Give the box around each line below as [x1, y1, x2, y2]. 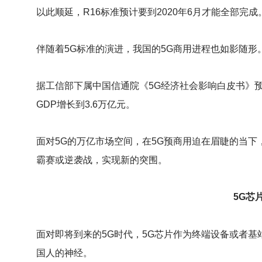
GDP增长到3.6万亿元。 [36, 99, 135, 109]
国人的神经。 [36, 247, 92, 258]
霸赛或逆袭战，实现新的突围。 [36, 155, 167, 166]
